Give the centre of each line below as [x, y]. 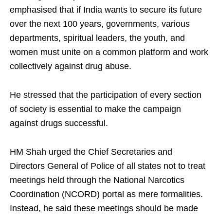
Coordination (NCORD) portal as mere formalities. [106, 194]
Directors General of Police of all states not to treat [108, 166]
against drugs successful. [59, 123]
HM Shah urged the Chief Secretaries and [91, 152]
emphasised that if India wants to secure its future [106, 10]
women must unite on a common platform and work [109, 52]
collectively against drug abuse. [71, 66]
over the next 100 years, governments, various [100, 24]
